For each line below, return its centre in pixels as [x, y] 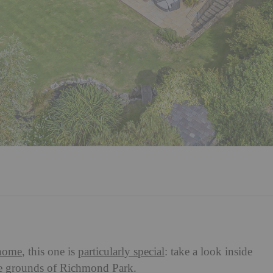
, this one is [50, 252]
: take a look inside [208, 252]
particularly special [121, 252]
